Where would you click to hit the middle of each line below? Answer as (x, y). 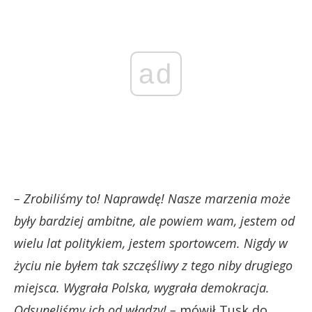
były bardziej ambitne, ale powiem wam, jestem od (154, 220)
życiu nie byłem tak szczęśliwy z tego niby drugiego (153, 265)
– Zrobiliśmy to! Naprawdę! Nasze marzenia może (152, 198)
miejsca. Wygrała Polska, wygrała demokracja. (142, 287)
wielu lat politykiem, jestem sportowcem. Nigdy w (151, 243)
